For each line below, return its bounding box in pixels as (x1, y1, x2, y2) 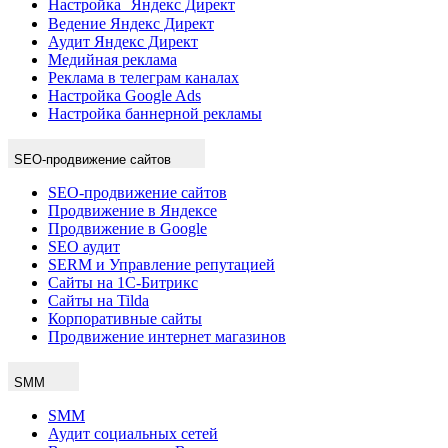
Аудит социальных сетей (48, 424, 218, 442)
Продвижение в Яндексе (48, 201, 217, 219)
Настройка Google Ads (48, 86, 201, 104)
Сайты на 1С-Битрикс (48, 273, 198, 291)
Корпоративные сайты (48, 309, 202, 327)
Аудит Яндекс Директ (48, 32, 198, 50)
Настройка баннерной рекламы (48, 104, 262, 122)
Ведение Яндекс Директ (48, 14, 214, 32)
